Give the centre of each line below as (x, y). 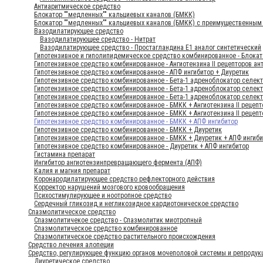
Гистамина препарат (65, 154)
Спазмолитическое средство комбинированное (106, 228)
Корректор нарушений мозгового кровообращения (109, 187)
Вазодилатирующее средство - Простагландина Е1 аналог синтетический (151, 47)
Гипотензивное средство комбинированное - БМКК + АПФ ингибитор (136, 121)
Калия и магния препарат (72, 171)
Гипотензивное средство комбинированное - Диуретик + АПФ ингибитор (141, 146)
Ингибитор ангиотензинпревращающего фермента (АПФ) (118, 162)
